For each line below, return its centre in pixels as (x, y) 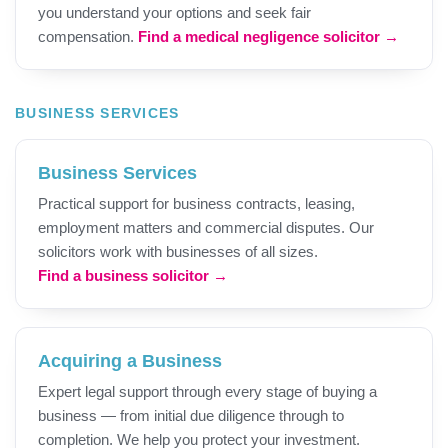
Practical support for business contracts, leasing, (196, 204)
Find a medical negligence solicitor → (268, 37)
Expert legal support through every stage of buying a (207, 392)
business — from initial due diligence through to (191, 416)
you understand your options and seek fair (174, 13)
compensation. (88, 37)
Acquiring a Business (130, 361)
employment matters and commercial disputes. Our (206, 228)
